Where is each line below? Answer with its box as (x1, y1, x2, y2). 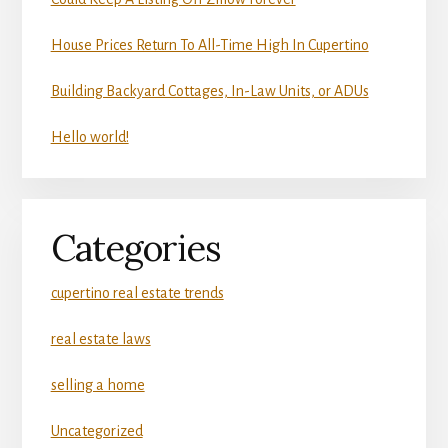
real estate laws (50, 330, 151, 347)
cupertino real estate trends (50, 284, 224, 301)
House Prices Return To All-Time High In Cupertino (50, 37, 369, 54)
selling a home (50, 376, 145, 393)
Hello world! (50, 129, 129, 146)
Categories (50, 224, 221, 271)
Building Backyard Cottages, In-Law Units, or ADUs (50, 83, 369, 100)
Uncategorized (50, 422, 143, 439)
